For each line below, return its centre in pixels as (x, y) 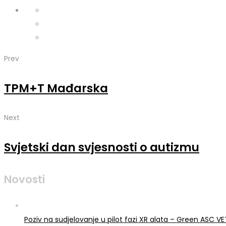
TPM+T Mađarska (56, 88)
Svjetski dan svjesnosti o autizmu (102, 147)
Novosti (24, 179)
